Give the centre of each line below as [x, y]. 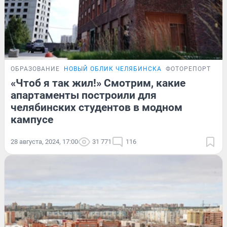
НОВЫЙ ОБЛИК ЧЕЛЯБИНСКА [113, 69]
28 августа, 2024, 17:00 [44, 142]
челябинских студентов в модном [97, 108]
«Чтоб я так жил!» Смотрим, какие [98, 83]
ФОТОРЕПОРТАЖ [194, 69]
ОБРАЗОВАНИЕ [35, 69]
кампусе [32, 120]
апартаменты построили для [84, 96]
